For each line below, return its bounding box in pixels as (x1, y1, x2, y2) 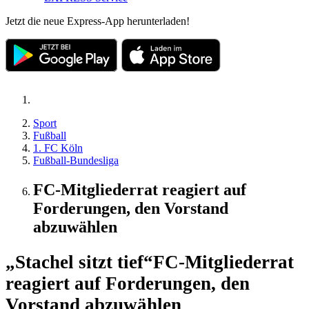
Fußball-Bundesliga (33, 154, 119, 166)
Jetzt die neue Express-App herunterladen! (6, 14, 190, 27)
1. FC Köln (33, 141, 83, 154)
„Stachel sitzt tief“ (6, 252, 153, 273)
